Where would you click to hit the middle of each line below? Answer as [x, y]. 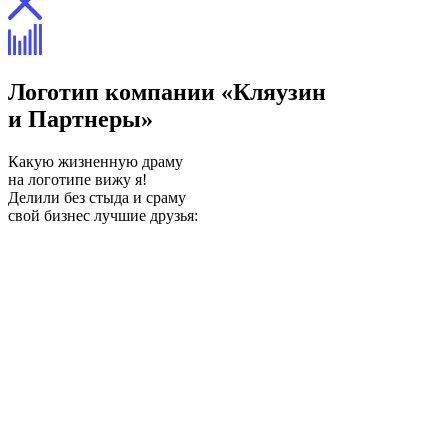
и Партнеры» [80, 118]
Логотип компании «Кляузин [167, 91]
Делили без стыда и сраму [97, 197]
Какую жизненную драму [95, 161]
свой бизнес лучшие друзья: [103, 215]
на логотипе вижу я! [77, 179]
